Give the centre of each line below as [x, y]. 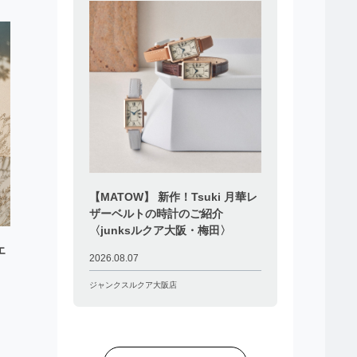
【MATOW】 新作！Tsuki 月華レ [173, 197]
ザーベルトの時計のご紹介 [156, 214]
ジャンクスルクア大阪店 [133, 285]
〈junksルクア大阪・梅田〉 [160, 231]
